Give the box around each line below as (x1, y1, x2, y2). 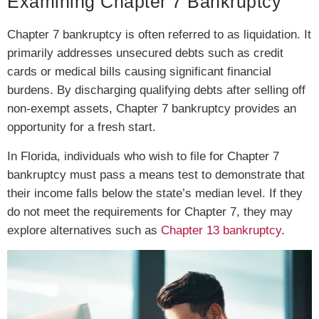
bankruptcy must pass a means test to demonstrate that (7, 167, 305, 182)
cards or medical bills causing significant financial (7, 65, 271, 79)
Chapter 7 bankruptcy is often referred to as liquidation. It (7, 28, 311, 42)
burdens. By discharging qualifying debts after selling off (7, 83, 305, 98)
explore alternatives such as (7, 223, 161, 237)
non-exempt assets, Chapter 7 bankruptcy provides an (7, 102, 296, 116)
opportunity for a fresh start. (7, 120, 156, 135)
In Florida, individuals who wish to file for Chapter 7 (7, 149, 279, 163)
